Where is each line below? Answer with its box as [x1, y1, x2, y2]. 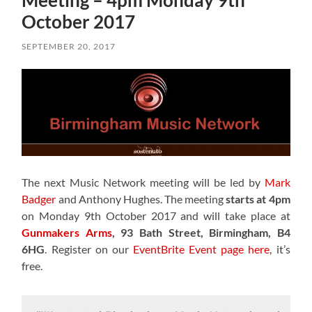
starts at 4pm [226, 192, 290, 206]
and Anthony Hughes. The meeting [56, 192, 226, 206]
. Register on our [45, 242, 133, 256]
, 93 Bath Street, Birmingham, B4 [111, 226, 290, 240]
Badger [22, 192, 56, 206]
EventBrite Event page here [133, 242, 270, 256]
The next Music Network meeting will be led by [22, 175, 265, 189]
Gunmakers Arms [22, 226, 112, 240]
